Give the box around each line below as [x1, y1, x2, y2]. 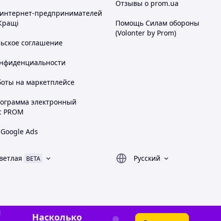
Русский [134, 153, 160, 163]
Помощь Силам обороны [115, 18, 199, 28]
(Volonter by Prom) [115, 28, 176, 37]
